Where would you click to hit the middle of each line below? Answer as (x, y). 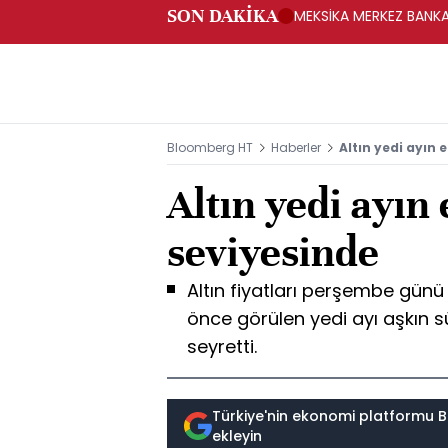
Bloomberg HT (210, 147)
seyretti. (222, 346)
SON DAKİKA (222, 15)
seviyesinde (273, 252)
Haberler (296, 147)
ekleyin (237, 436)
